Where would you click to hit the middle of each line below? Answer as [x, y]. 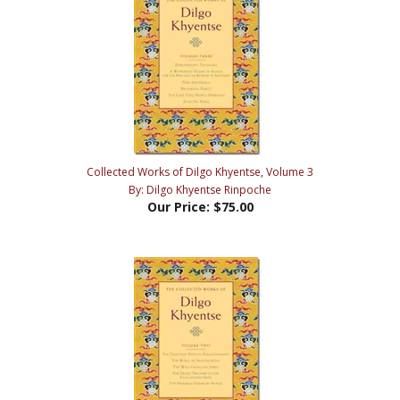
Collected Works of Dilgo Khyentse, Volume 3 [200, 143]
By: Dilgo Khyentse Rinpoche [200, 161]
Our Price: [178, 178]
